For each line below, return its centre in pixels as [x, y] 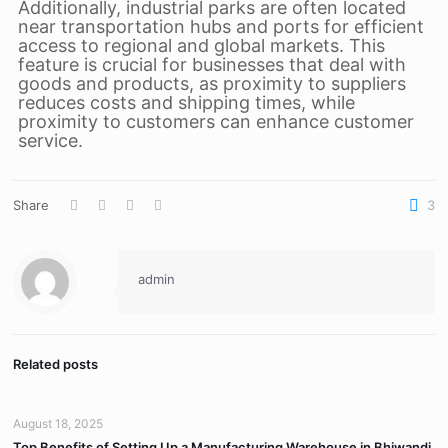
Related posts [56, 364]
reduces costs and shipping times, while [186, 102]
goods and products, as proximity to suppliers [211, 83]
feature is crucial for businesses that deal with [211, 64]
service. [50, 140]
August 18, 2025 [58, 423]
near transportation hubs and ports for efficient [220, 26]
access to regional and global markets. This [201, 45]
